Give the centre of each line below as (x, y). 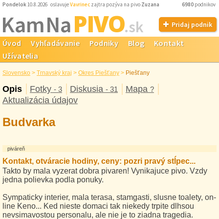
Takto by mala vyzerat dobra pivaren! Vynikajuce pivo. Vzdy (105, 171)
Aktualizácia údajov (40, 100)
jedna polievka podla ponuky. (53, 180)
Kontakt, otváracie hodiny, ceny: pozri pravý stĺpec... (99, 161)
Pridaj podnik (192, 24)
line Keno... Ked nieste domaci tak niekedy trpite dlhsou (98, 206)
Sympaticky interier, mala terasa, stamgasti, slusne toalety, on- (109, 197)
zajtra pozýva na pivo (116, 4)
